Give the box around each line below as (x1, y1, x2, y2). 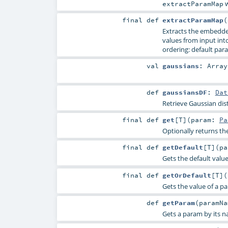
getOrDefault (162, 170, 211, 179)
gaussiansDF (162, 88, 207, 97)
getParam (162, 198, 195, 207)
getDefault (162, 143, 203, 152)
